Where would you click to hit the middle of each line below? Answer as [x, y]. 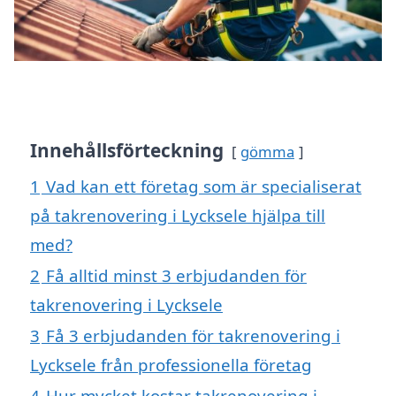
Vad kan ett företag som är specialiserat [204, 187]
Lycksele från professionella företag [171, 365]
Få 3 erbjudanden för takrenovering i [193, 336]
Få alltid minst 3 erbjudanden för [176, 276]
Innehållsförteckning [127, 151]
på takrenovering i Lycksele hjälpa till [178, 216]
